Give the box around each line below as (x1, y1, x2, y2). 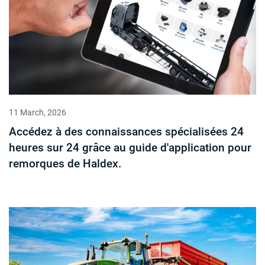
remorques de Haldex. (9, 157, 121, 171)
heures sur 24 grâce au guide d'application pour (9, 141, 251, 155)
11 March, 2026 (9, 108, 66, 118)
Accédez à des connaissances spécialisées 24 (9, 125, 244, 139)
